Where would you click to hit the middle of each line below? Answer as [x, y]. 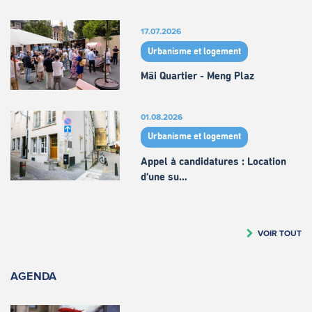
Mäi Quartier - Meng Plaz [197, 77]
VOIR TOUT [280, 233]
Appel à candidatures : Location [213, 162]
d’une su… [164, 177]
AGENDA [34, 275]
